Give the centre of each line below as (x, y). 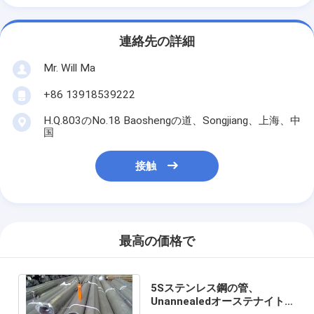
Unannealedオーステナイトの (223, 301)
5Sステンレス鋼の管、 (205, 288)
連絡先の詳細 (157, 42)
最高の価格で (157, 241)
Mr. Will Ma (69, 68)
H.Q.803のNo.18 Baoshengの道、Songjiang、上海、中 (172, 120)
